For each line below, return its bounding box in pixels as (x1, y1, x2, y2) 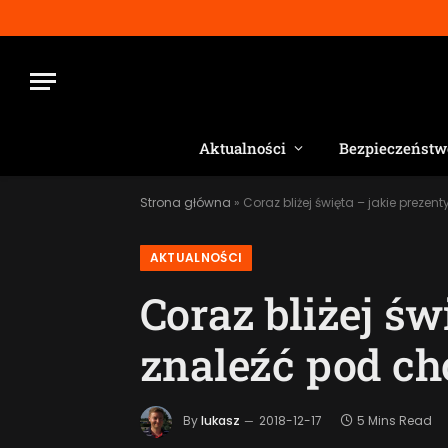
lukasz (200, 412, 240, 430)
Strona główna (139, 194, 231, 211)
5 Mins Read (356, 412, 432, 430)
